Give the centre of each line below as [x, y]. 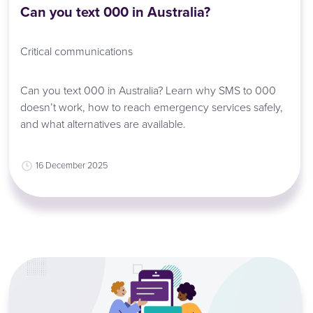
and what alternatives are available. [103, 123]
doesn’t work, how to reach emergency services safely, [152, 107]
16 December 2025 [72, 165]
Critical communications [77, 51]
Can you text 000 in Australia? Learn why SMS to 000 [148, 90]
